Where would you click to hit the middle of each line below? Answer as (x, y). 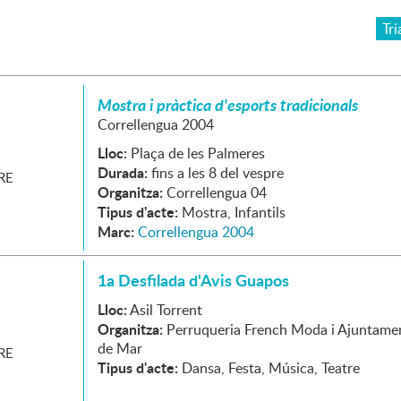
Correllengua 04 (217, 192)
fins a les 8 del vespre (218, 173)
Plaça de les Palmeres (198, 153)
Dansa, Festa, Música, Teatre (271, 368)
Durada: (123, 172)
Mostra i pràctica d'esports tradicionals (228, 105)
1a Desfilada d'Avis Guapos (193, 280)
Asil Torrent (166, 310)
